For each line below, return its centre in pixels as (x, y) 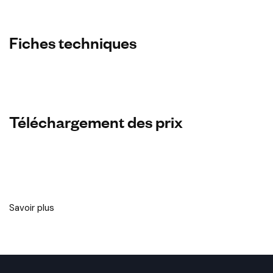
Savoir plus (32, 207)
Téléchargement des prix (96, 121)
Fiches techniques (73, 41)
